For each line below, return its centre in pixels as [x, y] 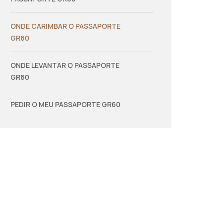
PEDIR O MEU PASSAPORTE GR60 [65, 104]
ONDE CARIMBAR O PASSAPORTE [65, 26]
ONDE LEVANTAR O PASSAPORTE [65, 65]
